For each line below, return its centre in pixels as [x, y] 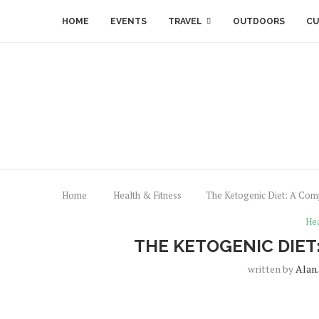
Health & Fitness [147, 195]
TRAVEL [185, 21]
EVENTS [129, 21]
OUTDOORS [259, 21]
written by [271, 269]
